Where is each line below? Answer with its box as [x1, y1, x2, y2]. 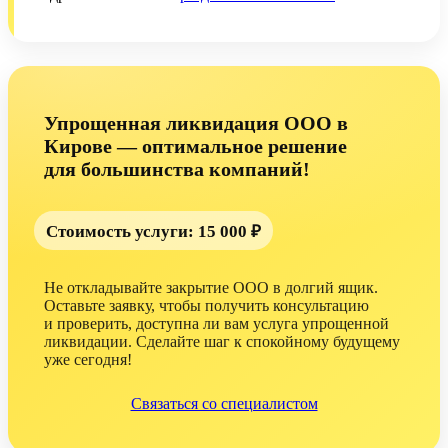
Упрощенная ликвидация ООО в [44, 111, 348, 134]
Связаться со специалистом [130, 394, 318, 412]
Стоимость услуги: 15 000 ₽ [46, 221, 261, 241]
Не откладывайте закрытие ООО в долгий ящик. [44, 278, 378, 296]
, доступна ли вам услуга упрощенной [128, 314, 389, 332]
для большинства [44, 157, 204, 180]
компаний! [204, 157, 310, 180]
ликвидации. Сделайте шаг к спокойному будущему [44, 332, 400, 350]
